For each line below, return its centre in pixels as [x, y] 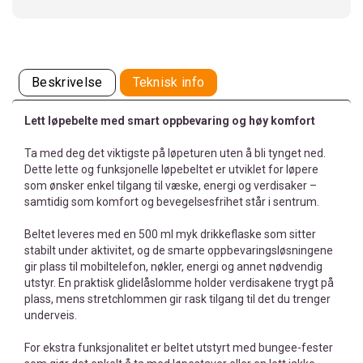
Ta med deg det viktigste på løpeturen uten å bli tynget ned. [175, 153]
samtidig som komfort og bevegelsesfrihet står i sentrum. [172, 202]
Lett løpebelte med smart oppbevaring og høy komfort [170, 121]
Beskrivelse [67, 82]
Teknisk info [169, 82]
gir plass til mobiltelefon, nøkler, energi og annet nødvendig [173, 267]
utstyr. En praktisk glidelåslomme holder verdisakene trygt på [179, 283]
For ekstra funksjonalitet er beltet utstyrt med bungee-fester [179, 348]
